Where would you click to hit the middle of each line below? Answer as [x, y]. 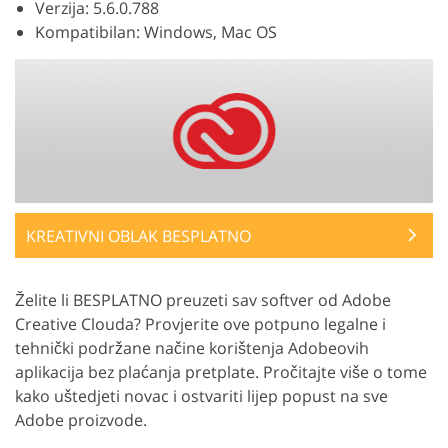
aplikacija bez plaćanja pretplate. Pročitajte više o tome [221, 371]
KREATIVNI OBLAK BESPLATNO [138, 235]
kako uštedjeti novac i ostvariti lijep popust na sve [201, 395]
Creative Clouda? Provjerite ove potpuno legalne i [200, 323]
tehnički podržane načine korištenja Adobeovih [192, 347]
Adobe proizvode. [81, 419]
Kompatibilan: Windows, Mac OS [156, 32]
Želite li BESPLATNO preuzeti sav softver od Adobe [203, 299]
